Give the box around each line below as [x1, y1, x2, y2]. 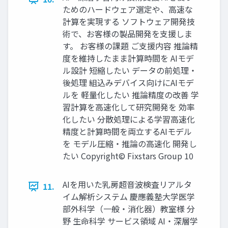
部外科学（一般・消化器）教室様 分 [63, 203, 195, 215]
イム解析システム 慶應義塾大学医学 [63, 190, 195, 203]
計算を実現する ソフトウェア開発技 [63, 15, 195, 28]
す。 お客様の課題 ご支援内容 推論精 [63, 40, 198, 52]
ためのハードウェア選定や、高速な [63, 3, 193, 16]
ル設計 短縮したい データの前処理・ [63, 64, 197, 77]
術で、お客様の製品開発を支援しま [63, 27, 192, 40]
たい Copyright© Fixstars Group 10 [63, 150, 193, 162]
